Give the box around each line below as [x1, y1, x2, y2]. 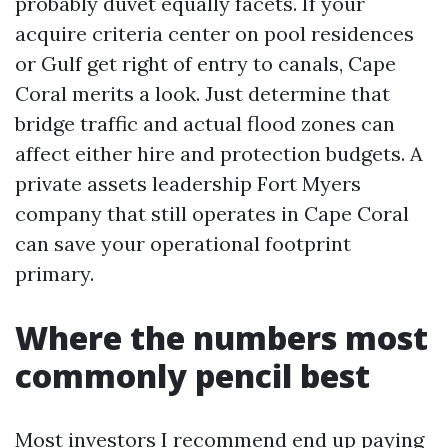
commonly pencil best [15, 354, 370, 397]
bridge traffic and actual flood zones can [15, 111, 395, 136]
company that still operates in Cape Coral [15, 201, 409, 226]
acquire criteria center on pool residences [15, 21, 414, 46]
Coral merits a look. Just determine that [15, 81, 390, 106]
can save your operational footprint [15, 231, 351, 256]
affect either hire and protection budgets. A [15, 141, 423, 166]
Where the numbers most [15, 316, 428, 359]
